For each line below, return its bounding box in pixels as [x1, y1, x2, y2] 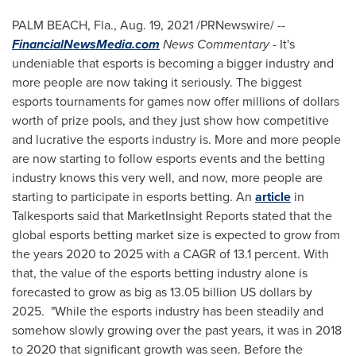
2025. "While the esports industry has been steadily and [12, 302, 323, 320]
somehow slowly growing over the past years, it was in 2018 [12, 321, 342, 339]
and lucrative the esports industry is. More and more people [12, 130, 341, 149]
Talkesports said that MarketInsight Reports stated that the [12, 207, 332, 225]
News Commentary [160, 35, 269, 53]
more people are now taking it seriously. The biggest [12, 73, 302, 91]
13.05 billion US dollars [170, 283, 296, 301]
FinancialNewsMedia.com [12, 35, 160, 53]
